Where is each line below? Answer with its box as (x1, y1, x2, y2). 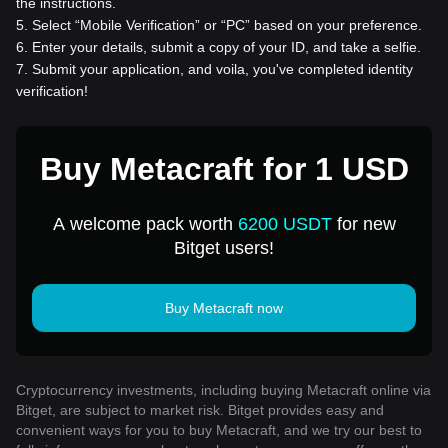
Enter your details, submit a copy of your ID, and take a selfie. (32, 38, 421, 55)
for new (331, 213, 396, 234)
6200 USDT (237, 213, 332, 234)
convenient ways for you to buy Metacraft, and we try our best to (16, 421, 422, 438)
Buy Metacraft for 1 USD (39, 150, 409, 187)
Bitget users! (174, 237, 274, 258)
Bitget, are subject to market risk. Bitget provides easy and (16, 401, 384, 418)
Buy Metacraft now (165, 299, 283, 316)
